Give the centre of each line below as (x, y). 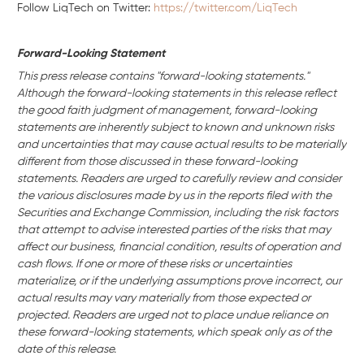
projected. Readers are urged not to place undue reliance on (173, 316)
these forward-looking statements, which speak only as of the (174, 333)
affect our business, (66, 247)
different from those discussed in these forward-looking (157, 162)
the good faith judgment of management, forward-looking (167, 111)
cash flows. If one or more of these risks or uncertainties (154, 264)
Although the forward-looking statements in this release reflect (177, 94)
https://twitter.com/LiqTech (225, 9)
